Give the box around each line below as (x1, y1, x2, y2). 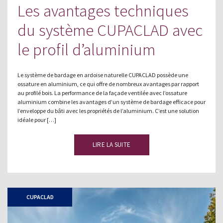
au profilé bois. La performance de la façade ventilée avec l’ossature (17, 89, 187, 97)
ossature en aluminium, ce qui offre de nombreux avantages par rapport (17, 80, 199, 88)
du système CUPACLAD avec (17, 19, 203, 40)
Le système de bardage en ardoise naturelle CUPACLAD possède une (17, 71, 188, 79)
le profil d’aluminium (17, 39, 155, 60)
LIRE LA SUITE (93, 140, 130, 149)
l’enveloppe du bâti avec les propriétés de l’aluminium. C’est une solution (17, 107, 199, 114)
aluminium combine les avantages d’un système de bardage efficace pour (17, 98, 206, 106)
